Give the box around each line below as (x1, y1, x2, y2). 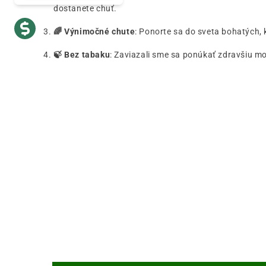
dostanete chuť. (53, 3, 117, 13)
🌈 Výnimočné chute (53, 26, 135, 36)
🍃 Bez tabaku (53, 49, 110, 59)
